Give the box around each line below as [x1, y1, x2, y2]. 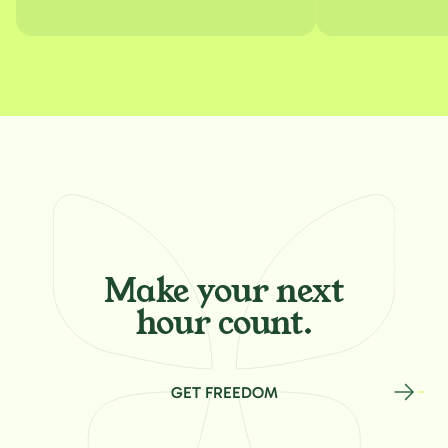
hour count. [135, 301, 313, 346]
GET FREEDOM [170, 382, 278, 402]
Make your [104, 269, 277, 314]
